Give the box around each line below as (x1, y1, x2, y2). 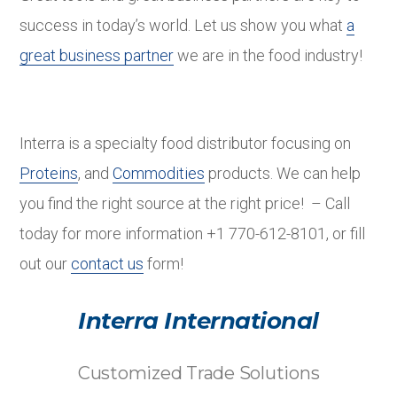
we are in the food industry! (174, 46, 363, 66)
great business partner (19, 46, 175, 66)
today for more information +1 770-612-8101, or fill (19, 224, 366, 244)
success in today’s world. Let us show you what (19, 16, 347, 35)
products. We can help (205, 164, 362, 183)
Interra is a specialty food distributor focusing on (19, 134, 352, 153)
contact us (71, 254, 144, 274)
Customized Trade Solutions (77, 362, 320, 385)
